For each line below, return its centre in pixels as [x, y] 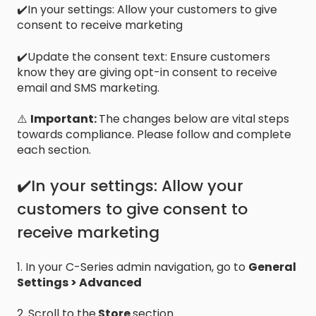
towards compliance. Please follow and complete [154, 135]
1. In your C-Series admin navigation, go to [133, 267]
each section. [54, 150]
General [272, 267]
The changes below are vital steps [194, 119]
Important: [65, 119]
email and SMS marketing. [88, 87]
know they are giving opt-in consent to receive [147, 72]
